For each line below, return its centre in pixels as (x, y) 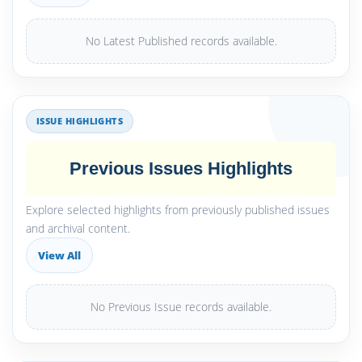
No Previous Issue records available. (181, 307)
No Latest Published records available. (181, 41)
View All (59, 255)
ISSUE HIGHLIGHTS (80, 121)
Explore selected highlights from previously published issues (178, 210)
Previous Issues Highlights (181, 168)
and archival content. (78, 228)
